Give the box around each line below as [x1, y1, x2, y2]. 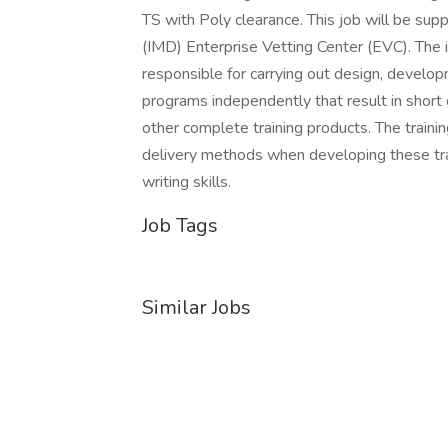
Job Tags [142, 212, 218, 239]
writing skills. [142, 171, 231, 193]
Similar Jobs [142, 294, 251, 321]
